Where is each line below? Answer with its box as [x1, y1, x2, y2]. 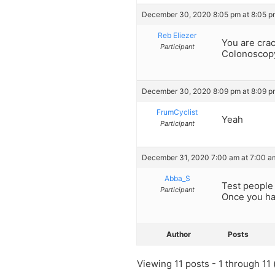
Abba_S [164, 173, 190, 183]
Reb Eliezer [158, 30, 196, 40]
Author [166, 230, 191, 239]
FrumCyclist [157, 107, 198, 117]
